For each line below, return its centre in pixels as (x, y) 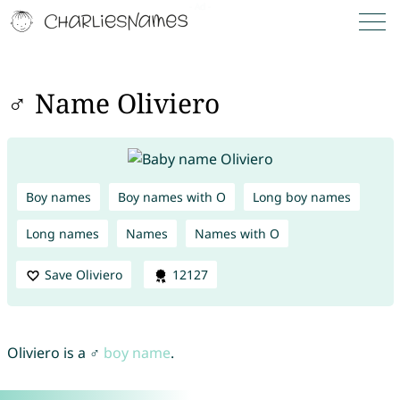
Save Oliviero (83, 274)
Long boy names (301, 196)
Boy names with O (171, 196)
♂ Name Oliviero (113, 104)
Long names (62, 233)
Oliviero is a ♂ (55, 353)
